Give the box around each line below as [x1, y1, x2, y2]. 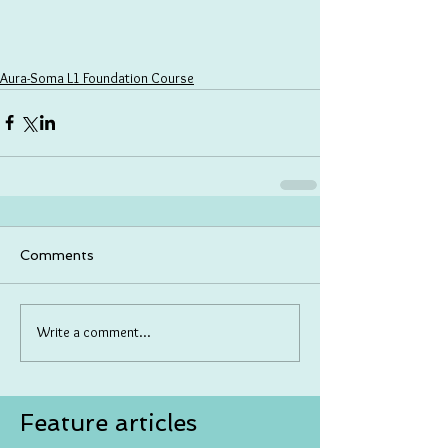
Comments [20, 246, 94, 263]
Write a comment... [37, 323, 151, 342]
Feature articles [20, 407, 197, 437]
